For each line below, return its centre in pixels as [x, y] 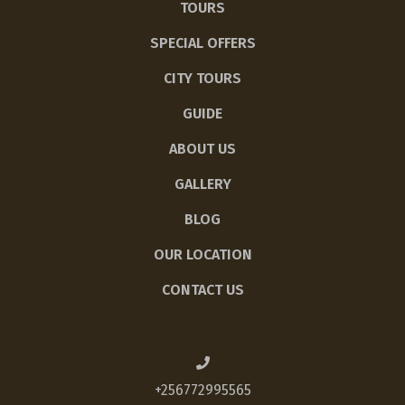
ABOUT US [202, 149]
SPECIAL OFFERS [202, 43]
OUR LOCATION [202, 255]
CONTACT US [202, 290]
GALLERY [202, 184]
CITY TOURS [202, 79]
